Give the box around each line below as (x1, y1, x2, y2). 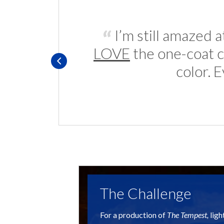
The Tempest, (167, 210, 208, 219)
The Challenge (100, 184, 191, 202)
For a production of (100, 210, 167, 219)
